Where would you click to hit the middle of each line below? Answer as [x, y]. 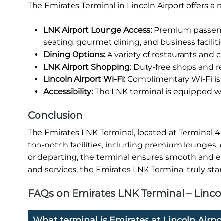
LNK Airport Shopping [87, 67]
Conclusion [55, 115]
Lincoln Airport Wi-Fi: [84, 79]
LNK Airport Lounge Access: [98, 30]
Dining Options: [74, 54]
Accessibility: [69, 91]
